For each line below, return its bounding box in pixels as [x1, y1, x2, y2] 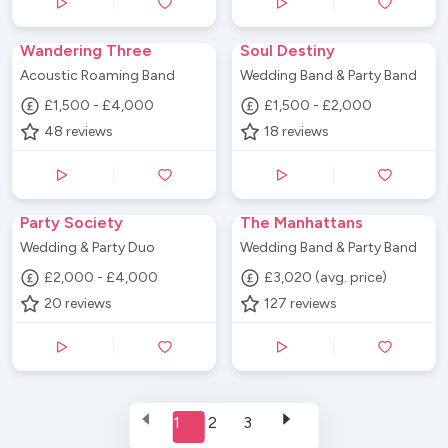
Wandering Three [20, 40, 152, 60]
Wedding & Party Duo [20, 238, 155, 256]
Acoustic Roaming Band [20, 66, 175, 84]
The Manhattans [240, 212, 363, 232]
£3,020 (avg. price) [264, 269, 388, 286]
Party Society [20, 212, 123, 232]
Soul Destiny [240, 40, 335, 60]
